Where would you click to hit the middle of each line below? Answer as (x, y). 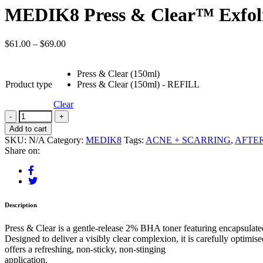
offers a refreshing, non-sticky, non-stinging (85, 249)
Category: (66, 140)
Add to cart (28, 129)
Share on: (22, 150)
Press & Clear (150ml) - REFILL (138, 84)
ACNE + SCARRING (188, 140)
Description (21, 205)
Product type (29, 84)
